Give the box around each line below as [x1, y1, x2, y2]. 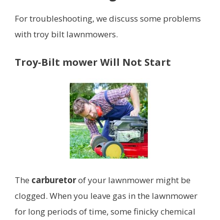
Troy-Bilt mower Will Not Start [15, 55, 171, 69]
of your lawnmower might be [76, 174, 191, 186]
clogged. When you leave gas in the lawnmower [15, 190, 197, 202]
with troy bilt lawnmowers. [15, 28, 118, 40]
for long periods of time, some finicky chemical [15, 206, 195, 218]
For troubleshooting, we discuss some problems [15, 12, 201, 24]
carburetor [31, 174, 76, 186]
